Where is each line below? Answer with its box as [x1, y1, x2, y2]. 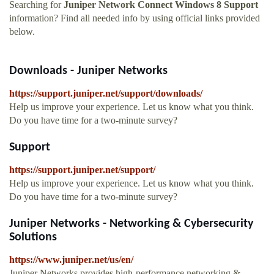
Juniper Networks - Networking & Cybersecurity [9, 218, 253, 231]
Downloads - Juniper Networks [9, 65, 168, 78]
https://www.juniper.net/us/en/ [9, 254, 133, 265]
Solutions [9, 231, 57, 244]
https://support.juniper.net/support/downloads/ [9, 88, 202, 99]
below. [9, 26, 35, 37]
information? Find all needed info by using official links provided [9, 13, 260, 24]
